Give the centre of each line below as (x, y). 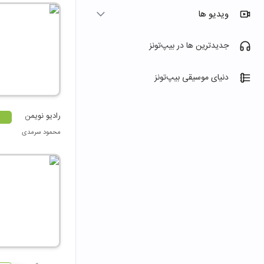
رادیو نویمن (43, 116)
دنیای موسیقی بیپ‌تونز (192, 78)
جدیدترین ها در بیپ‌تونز (189, 46)
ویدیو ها (213, 14)
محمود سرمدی (41, 132)
